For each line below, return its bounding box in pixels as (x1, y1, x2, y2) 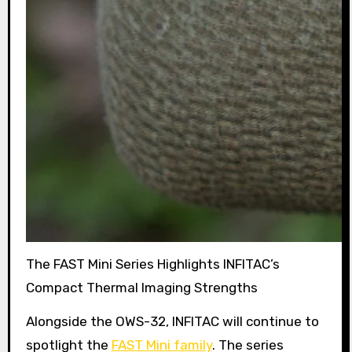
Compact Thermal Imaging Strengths (25, 280, 258, 296)
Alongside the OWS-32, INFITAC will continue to (25, 313, 319, 329)
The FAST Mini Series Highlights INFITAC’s (25, 256, 280, 273)
